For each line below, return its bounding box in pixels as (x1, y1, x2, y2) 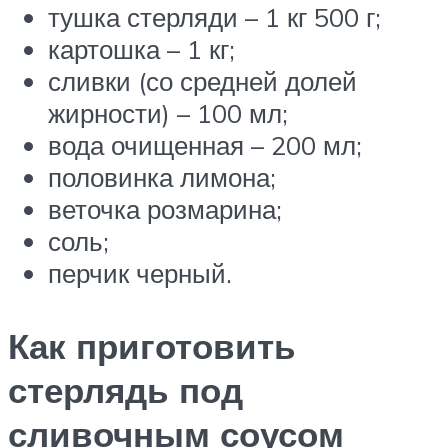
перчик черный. (48, 257, 232, 290)
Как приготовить (8, 324, 296, 369)
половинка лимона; (48, 161, 276, 194)
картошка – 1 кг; (48, 33, 235, 66)
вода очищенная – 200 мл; (48, 129, 362, 162)
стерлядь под (8, 368, 243, 413)
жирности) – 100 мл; (48, 97, 288, 130)
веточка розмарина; (48, 193, 282, 226)
